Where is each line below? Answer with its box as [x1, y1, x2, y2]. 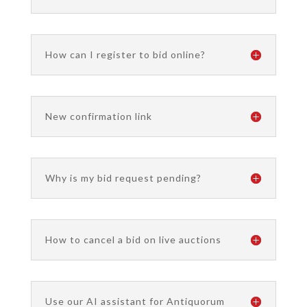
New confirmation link [45, 110, 152, 122]
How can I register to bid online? [45, 49, 206, 60]
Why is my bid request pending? [45, 172, 201, 184]
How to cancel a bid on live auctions [45, 234, 221, 245]
